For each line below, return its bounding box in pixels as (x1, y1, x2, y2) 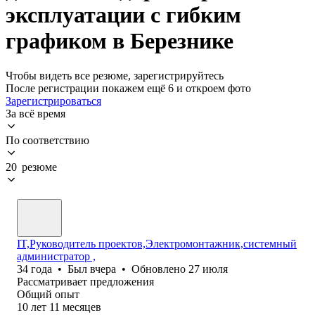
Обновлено (131, 262, 188, 275)
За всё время (6, 107, 65, 120)
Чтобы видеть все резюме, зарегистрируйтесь (6, 69, 224, 82)
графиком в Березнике (6, 28, 233, 54)
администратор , (17, 250, 96, 262)
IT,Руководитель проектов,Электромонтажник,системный (17, 237, 297, 250)
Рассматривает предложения (17, 275, 154, 288)
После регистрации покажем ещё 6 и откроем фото (6, 82, 251, 94)
